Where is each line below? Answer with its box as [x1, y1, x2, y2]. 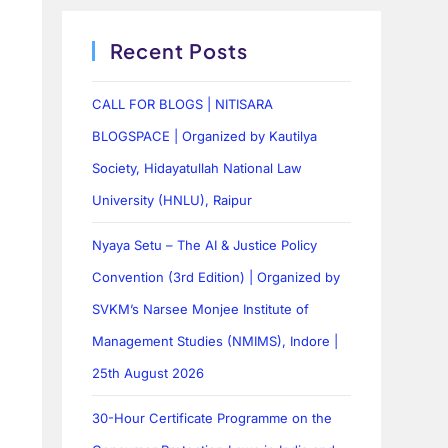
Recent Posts [110, 38, 249, 64]
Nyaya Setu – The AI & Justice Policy [92, 237, 318, 254]
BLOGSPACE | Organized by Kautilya [92, 128, 318, 145]
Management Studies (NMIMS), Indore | [92, 333, 339, 350]
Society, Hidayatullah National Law [92, 160, 303, 177]
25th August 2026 [92, 365, 205, 382]
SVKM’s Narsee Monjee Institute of [92, 301, 310, 318]
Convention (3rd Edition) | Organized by [92, 269, 341, 286]
